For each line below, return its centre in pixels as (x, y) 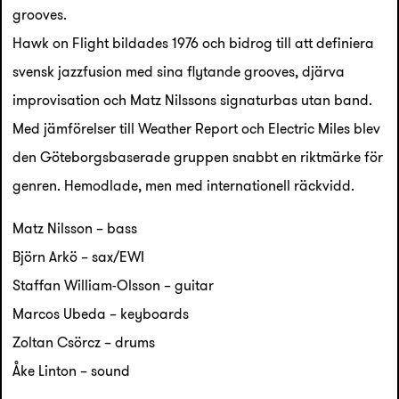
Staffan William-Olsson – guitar (113, 285)
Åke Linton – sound (71, 370)
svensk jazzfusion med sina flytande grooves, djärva (179, 71)
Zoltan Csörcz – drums (84, 342)
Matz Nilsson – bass (75, 228)
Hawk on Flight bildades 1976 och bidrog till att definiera (193, 43)
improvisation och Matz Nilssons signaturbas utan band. (192, 100)
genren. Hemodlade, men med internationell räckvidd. (183, 185)
